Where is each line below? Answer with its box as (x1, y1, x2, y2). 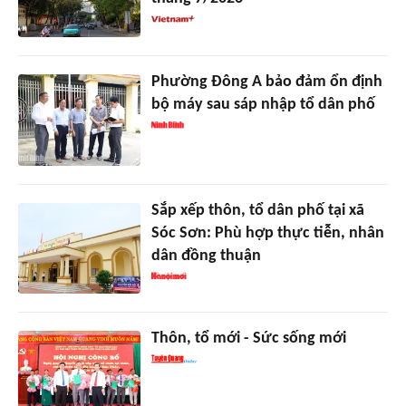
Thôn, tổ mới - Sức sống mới (150, 330, 346, 348)
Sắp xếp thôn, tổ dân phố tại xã (150, 201, 364, 219)
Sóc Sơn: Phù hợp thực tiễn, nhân (150, 224, 384, 242)
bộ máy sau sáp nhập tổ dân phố (150, 95, 375, 113)
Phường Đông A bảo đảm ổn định (150, 72, 382, 91)
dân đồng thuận (150, 246, 261, 265)
